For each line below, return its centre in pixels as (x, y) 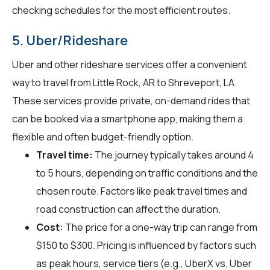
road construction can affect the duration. (128, 209)
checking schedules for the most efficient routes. (121, 10)
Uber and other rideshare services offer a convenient (130, 64)
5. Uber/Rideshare (70, 40)
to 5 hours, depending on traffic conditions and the (147, 173)
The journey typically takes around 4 (173, 155)
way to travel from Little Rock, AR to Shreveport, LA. (124, 82)
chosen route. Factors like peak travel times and (142, 191)
